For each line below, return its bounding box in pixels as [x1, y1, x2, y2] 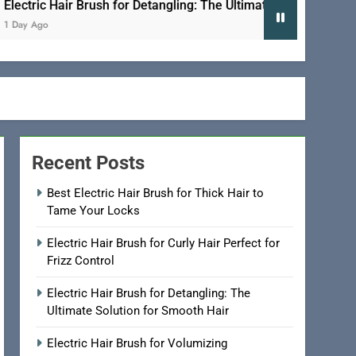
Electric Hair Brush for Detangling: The [47, 286, 251, 301]
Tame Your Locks [47, 203, 141, 219]
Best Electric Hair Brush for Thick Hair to [47, 186, 265, 201]
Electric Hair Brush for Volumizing [47, 336, 228, 351]
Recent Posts [32, 152, 145, 175]
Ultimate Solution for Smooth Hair [47, 304, 230, 319]
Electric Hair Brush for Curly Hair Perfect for [47, 236, 281, 251]
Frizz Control [47, 253, 115, 269]
